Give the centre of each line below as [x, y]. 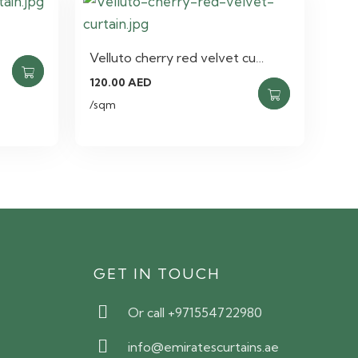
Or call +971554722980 [195, 312]
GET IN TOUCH [157, 273]
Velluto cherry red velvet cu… [176, 57]
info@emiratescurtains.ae [204, 346]
